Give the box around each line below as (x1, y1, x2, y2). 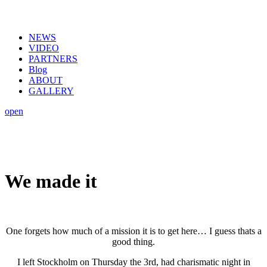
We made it (5, 170, 97, 193)
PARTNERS (29, 54, 77, 64)
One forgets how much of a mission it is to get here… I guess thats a (5, 225, 262, 236)
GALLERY (29, 86, 74, 96)
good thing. (112, 236, 155, 247)
